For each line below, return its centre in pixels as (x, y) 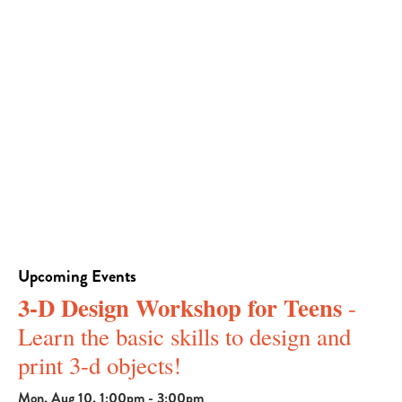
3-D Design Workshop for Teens (180, 308)
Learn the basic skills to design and (184, 337)
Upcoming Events (77, 276)
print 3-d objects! (100, 366)
